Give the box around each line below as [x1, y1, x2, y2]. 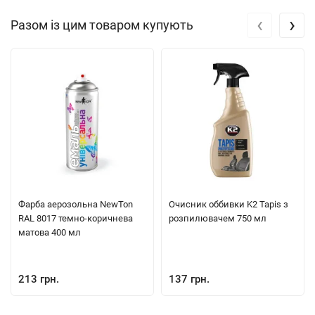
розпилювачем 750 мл [169, 213, 266, 224]
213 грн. [18, 273, 59, 286]
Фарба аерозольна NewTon [18, 199, 133, 210]
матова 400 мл [18, 227, 81, 238]
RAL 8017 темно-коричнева [18, 213, 133, 224]
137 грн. [169, 273, 210, 286]
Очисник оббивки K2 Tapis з [169, 199, 288, 210]
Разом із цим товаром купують [11, 18, 193, 33]
